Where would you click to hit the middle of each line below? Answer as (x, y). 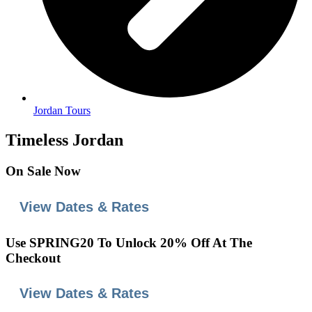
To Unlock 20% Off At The (175, 242)
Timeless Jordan (64, 140)
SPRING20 (63, 242)
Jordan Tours (62, 111)
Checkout (33, 258)
